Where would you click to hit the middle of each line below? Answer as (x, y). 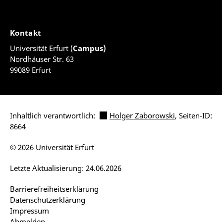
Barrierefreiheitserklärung (54, 189)
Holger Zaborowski (142, 115)
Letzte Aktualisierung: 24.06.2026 (66, 168)
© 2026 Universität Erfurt (52, 147)
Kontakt (27, 33)
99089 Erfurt (30, 70)
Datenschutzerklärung (48, 200)
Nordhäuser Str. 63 (42, 59)
